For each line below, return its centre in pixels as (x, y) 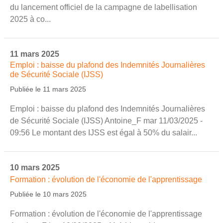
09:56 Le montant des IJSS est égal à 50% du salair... (104, 132)
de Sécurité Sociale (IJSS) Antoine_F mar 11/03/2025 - (106, 120)
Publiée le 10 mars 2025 (48, 194)
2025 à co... (30, 19)
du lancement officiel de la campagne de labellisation (104, 7)
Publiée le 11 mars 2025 (48, 89)
